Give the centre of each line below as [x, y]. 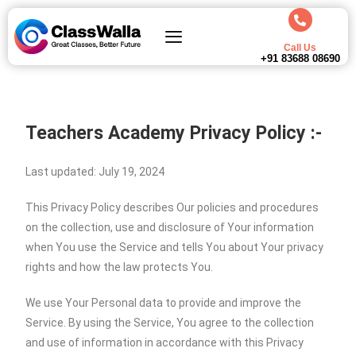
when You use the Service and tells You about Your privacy [175, 247]
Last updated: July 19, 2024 [95, 172]
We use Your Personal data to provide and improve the [164, 303]
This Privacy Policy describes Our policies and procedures [172, 207]
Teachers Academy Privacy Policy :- [174, 133]
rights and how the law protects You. [120, 267]
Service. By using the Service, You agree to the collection [170, 323]
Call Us [300, 48]
